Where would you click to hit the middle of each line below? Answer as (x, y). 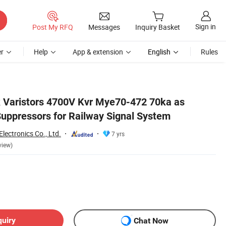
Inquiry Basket (158, 27)
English (159, 52)
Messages (104, 27)
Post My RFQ (53, 27)
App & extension (98, 52)
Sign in (206, 27)
